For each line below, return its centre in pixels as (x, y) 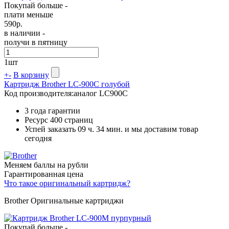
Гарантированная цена (44, 174)
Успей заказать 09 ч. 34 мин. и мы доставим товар (111, 129)
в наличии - (25, 33)
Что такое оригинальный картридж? (67, 183)
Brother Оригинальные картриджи (64, 200)
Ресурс (37, 120)
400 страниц (72, 120)
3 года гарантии (52, 110)
